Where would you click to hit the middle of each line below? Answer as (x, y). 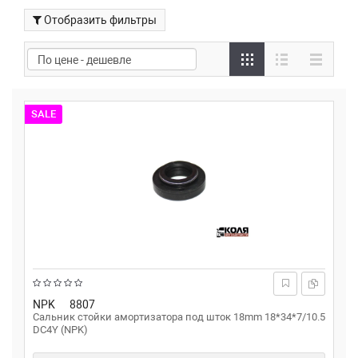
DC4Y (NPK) (60, 330)
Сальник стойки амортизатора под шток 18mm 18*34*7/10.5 (179, 317)
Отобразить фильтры (100, 20)
